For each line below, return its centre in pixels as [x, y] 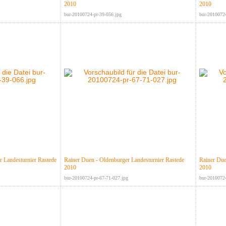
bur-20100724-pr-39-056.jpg [93, 15]
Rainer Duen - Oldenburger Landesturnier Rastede [124, 160]
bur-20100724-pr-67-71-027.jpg [96, 178]
